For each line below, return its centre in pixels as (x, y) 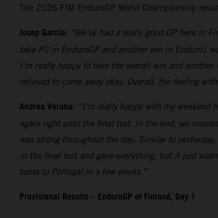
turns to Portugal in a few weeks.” (83, 171)
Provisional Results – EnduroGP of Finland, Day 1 (108, 197)
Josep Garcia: (44, 33)
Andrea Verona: (47, 107)
